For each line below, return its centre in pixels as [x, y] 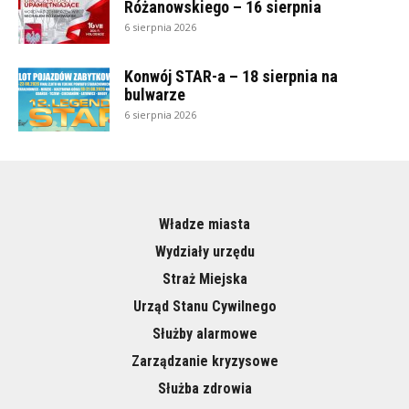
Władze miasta [204, 225]
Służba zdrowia [204, 389]
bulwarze [155, 95]
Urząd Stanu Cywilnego [204, 307]
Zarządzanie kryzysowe [204, 362]
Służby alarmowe [204, 334]
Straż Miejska [204, 279]
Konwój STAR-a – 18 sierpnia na [231, 77]
